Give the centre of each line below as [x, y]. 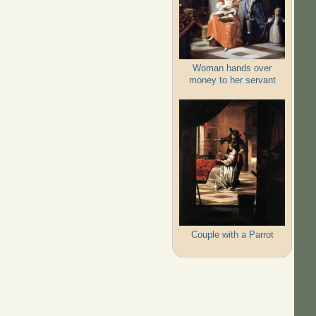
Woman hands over [232, 68]
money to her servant [232, 80]
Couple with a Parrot [232, 234]
